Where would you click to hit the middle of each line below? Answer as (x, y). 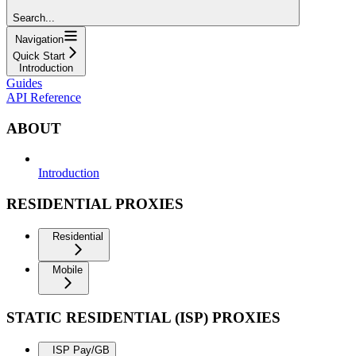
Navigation (39, 39)
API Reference (44, 97)
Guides (24, 83)
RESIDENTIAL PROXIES (95, 203)
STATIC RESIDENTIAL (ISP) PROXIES (143, 318)
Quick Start (39, 56)
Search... (34, 17)
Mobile (68, 269)
